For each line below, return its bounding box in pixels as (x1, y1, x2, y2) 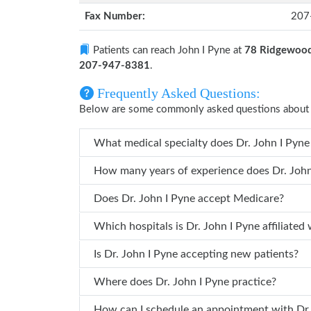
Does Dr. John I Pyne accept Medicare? (121, 192, 284, 204)
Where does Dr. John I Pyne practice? (155, 276, 276, 287)
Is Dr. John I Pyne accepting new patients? (104, 248, 299, 260)
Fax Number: (85, 11, 145, 22)
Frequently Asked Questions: (94, 85, 260, 101)
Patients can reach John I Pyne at (90, 45, 244, 56)
